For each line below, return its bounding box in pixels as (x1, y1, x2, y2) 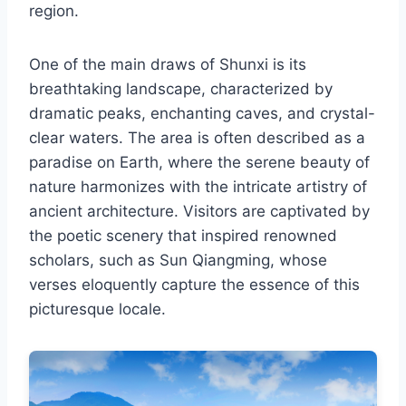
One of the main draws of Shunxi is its (29, 55, 306, 74)
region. (29, 2, 79, 21)
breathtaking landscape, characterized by (29, 80, 333, 99)
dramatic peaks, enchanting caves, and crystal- (29, 104, 375, 123)
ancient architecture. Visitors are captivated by (29, 202, 370, 221)
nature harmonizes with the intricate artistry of (29, 178, 367, 197)
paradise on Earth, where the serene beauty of (29, 153, 370, 172)
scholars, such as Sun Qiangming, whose (29, 251, 327, 270)
